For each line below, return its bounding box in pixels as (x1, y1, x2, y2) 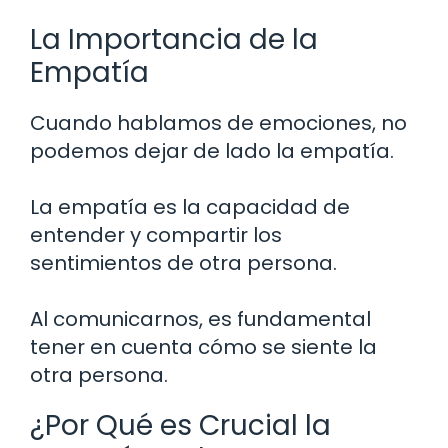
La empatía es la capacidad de (30, 193, 350, 222)
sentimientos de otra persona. (30, 249, 337, 278)
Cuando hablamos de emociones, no (30, 109, 407, 138)
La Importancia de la (30, 20, 318, 60)
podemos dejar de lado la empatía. (30, 137, 394, 166)
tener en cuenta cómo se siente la (30, 333, 377, 362)
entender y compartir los (30, 221, 282, 250)
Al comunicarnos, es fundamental (30, 305, 371, 334)
